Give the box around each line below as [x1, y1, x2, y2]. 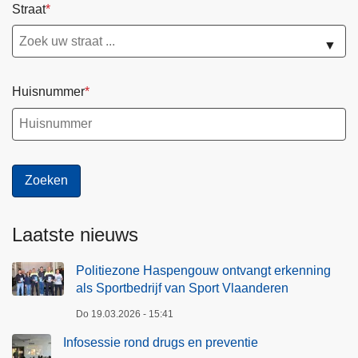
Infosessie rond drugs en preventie [63, 335, 258, 349]
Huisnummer [12, 85, 85, 99]
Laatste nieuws [12, 223, 138, 245]
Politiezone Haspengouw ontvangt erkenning [76, 263, 331, 277]
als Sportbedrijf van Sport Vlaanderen [76, 280, 288, 295]
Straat [12, 2, 46, 16]
